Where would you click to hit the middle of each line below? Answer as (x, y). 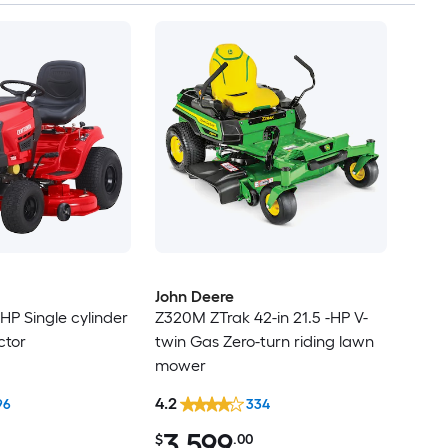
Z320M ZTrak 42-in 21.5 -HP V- (261, 318)
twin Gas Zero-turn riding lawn (264, 342)
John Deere (194, 297)
